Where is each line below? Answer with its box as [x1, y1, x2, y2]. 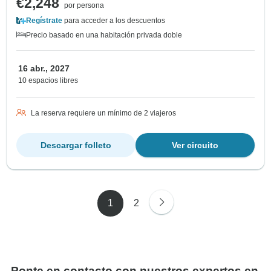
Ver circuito [172, 140, 218, 151]
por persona [64, 1, 104, 10]
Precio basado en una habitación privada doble [26, 31, 182, 40]
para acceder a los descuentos [62, 16, 165, 25]
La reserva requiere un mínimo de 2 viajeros [31, 109, 176, 118]
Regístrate [26, 16, 62, 25]
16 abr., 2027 [18, 64, 70, 74]
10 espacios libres [18, 76, 78, 85]
